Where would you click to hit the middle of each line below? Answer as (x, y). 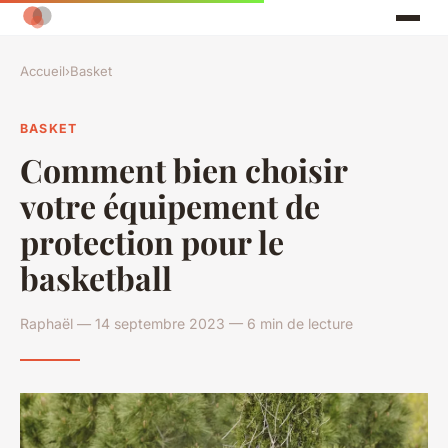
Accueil (42, 71)
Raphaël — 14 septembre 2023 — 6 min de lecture (186, 323)
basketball (96, 277)
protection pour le (152, 241)
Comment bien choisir (183, 169)
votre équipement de (170, 205)
